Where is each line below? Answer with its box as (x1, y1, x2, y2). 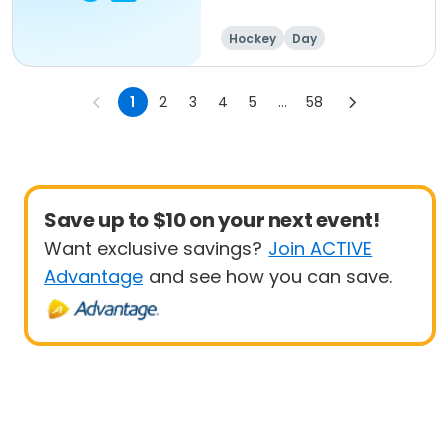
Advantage (44, 264, 143, 289)
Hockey (229, 30, 276, 47)
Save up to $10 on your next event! (44, 206, 380, 234)
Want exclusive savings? (44, 236, 262, 261)
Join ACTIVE (268, 236, 373, 261)
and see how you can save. (149, 264, 393, 289)
